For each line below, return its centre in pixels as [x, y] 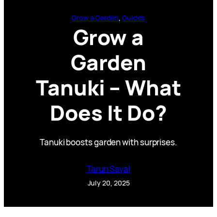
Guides [134, 17]
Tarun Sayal [108, 169]
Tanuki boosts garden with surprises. [108, 142]
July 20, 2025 [108, 183]
